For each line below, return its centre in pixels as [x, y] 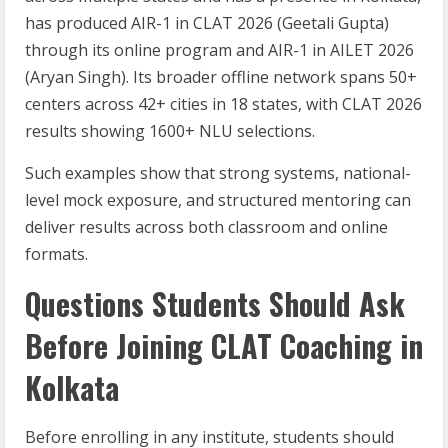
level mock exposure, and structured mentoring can [218, 200]
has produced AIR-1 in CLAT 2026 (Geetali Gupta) [207, 23]
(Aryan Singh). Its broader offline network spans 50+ [221, 77]
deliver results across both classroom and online [206, 227]
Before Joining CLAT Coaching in [224, 345]
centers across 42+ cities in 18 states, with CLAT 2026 [223, 104]
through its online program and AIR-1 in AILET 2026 [219, 50]
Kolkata [72, 387]
